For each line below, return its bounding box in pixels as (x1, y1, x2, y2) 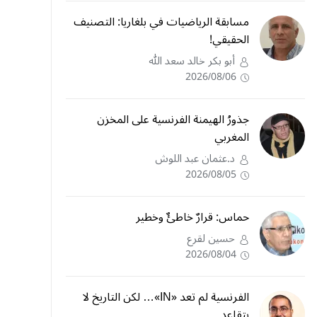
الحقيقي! (209, 28, 249, 52)
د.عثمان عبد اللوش (155, 147, 235, 170)
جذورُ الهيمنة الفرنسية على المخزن (97, 108, 249, 132)
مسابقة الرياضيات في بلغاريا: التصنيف (74, 10, 249, 34)
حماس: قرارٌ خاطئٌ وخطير (136, 205, 249, 229)
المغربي (214, 125, 249, 149)
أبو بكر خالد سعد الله (149, 50, 235, 72)
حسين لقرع (187, 227, 235, 250)
